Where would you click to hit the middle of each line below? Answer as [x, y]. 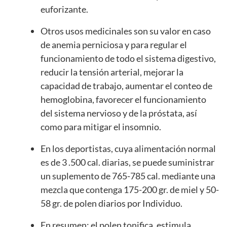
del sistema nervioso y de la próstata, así [119, 113]
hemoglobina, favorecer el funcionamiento [123, 100]
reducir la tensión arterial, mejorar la [112, 72]
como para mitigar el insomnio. [101, 127]
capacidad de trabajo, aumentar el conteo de [126, 86]
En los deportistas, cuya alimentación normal [128, 149]
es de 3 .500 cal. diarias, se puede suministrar [127, 162]
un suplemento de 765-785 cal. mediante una [128, 176]
